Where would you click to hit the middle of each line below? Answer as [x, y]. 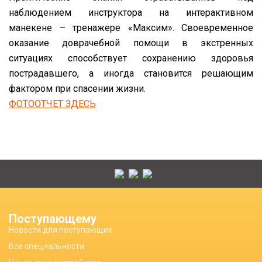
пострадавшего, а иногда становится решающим [131, 73]
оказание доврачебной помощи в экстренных [131, 43]
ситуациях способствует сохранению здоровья [131, 58]
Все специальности [46, 246]
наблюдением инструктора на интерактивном [131, 13]
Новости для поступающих [61, 230]
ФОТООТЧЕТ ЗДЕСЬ [52, 104]
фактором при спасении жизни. [77, 89]
